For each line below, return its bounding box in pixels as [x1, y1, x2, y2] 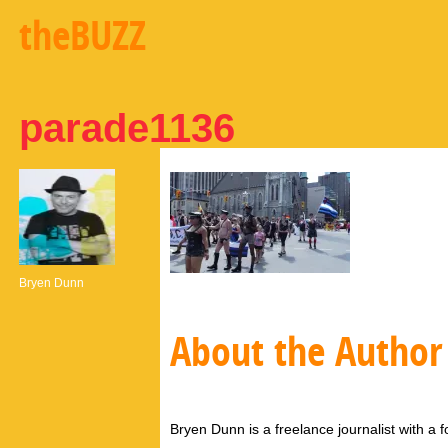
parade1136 [19, 106, 235, 150]
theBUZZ [19, 19, 146, 60]
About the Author [170, 335, 442, 377]
